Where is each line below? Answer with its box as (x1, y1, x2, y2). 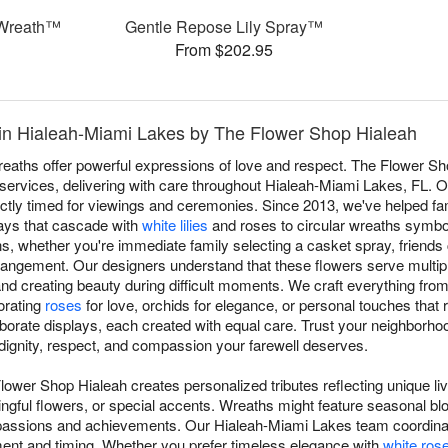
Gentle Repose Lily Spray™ (124, 15, 323, 39)
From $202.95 (174, 38, 273, 62)
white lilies (142, 214, 208, 236)
